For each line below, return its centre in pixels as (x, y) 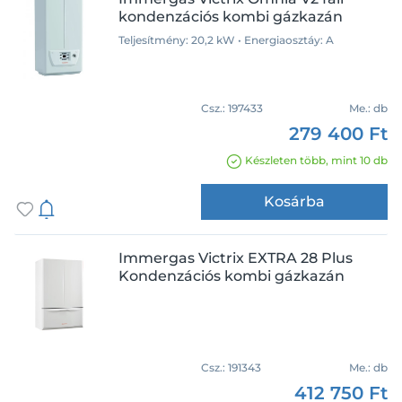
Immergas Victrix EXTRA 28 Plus (236, 258)
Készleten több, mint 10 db (316, 160)
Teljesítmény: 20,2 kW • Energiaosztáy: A (226, 40)
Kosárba (294, 201)
